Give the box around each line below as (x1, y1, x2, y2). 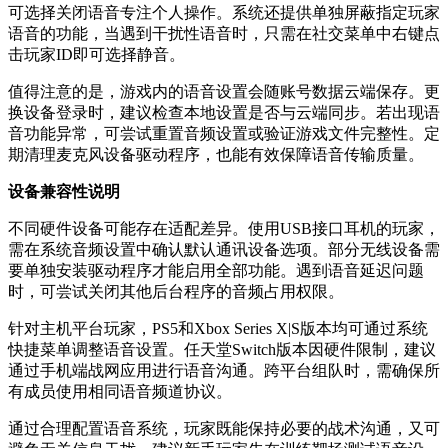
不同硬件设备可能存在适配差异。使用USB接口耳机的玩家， (8, 219, 440, 237)
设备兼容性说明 (8, 182, 120, 200)
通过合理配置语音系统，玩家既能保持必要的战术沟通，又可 (8, 419, 440, 437)
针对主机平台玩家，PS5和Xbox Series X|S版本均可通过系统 (8, 319, 428, 337)
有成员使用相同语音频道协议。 (8, 382, 232, 400)
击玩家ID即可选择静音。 (8, 45, 185, 63)
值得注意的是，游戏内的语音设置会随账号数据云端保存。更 (8, 82, 440, 100)
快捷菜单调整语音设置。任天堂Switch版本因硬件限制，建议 (8, 340, 436, 358)
